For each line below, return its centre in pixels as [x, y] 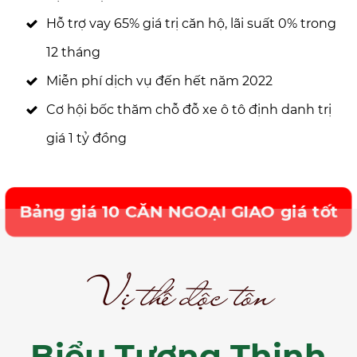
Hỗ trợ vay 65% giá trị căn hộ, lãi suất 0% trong [191, 24]
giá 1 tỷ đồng [86, 138]
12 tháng [75, 52]
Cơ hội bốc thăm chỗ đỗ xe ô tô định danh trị [189, 110]
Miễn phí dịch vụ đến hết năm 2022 [159, 81]
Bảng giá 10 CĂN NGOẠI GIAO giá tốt [178, 212]
